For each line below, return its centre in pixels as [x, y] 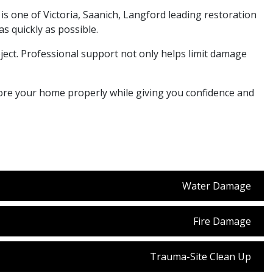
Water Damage [217, 186]
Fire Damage [222, 221]
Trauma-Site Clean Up [200, 256]
